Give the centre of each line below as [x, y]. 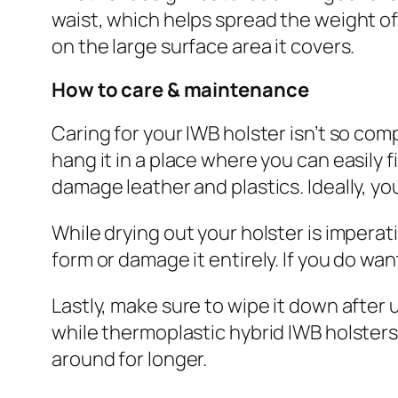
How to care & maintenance [180, 90]
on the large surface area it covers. [203, 47]
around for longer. [130, 359]
